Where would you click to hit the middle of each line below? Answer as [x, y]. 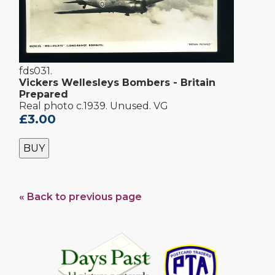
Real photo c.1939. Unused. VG [94, 106]
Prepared [44, 95]
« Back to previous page [80, 197]
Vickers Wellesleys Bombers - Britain [117, 83]
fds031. [36, 71]
